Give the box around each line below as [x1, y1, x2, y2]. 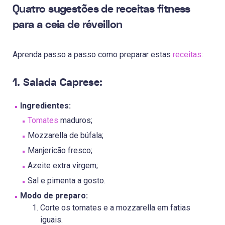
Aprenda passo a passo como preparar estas [13, 50, 173, 60]
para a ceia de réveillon [13, 17, 123, 33]
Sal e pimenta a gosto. [28, 175, 105, 185]
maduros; [58, 115, 92, 125]
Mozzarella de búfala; [28, 130, 103, 140]
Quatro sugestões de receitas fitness [13, 2, 190, 17]
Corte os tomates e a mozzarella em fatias [40, 202, 190, 212]
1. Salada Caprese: [13, 75, 102, 90]
